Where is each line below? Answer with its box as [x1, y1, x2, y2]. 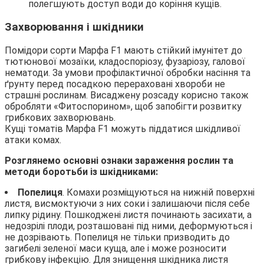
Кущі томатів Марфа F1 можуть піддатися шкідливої [5, 123, 240, 134]
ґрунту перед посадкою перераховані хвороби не [5, 78, 225, 90]
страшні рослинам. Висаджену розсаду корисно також [5, 89, 249, 101]
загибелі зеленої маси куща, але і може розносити [5, 242, 226, 254]
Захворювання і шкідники [5, 20, 144, 34]
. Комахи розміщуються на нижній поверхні [62, 186, 255, 198]
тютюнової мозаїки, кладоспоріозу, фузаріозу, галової [5, 55, 245, 67]
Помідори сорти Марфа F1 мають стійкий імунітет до [5, 44, 242, 56]
